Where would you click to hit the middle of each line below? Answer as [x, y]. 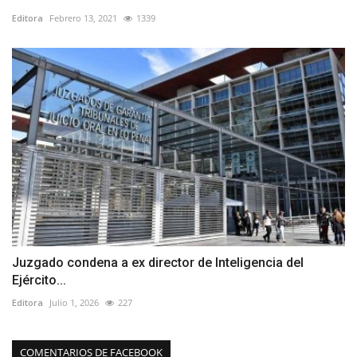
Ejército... [39, 280]
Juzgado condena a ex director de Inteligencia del [158, 262]
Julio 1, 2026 [74, 302]
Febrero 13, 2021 [83, 18]
